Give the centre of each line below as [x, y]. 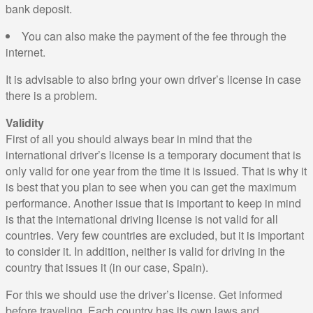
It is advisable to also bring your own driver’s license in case [153, 79]
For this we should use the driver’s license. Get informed [144, 294]
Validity [25, 122]
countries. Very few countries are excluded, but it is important [155, 235]
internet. [26, 52]
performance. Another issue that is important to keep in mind [153, 203]
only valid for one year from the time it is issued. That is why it [156, 170]
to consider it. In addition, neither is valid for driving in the [145, 251]
